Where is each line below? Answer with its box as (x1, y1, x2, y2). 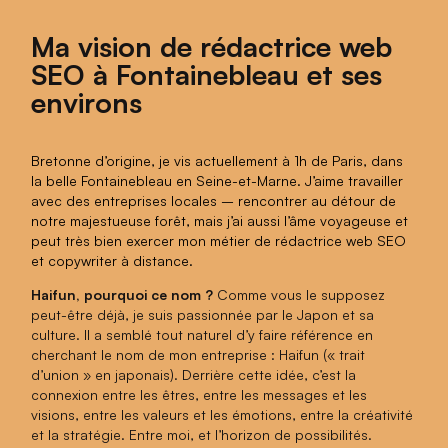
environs (31, 84, 143, 120)
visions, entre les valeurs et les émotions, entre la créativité (31, 405, 414, 423)
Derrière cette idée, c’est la (182, 365, 357, 383)
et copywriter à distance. (31, 251, 198, 269)
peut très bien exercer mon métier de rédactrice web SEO (31, 231, 407, 249)
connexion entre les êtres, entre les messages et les (31, 385, 368, 403)
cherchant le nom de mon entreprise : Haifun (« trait (31, 345, 366, 363)
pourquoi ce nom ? (80, 285, 218, 303)
